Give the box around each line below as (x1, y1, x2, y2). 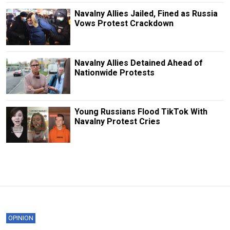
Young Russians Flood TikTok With (74, 106, 207, 117)
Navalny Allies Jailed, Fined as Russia (74, 9, 218, 19)
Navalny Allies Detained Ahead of (74, 57, 203, 68)
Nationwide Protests (74, 67, 155, 78)
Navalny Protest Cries (74, 116, 160, 126)
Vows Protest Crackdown (74, 18, 174, 29)
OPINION (8, 214, 33, 222)
